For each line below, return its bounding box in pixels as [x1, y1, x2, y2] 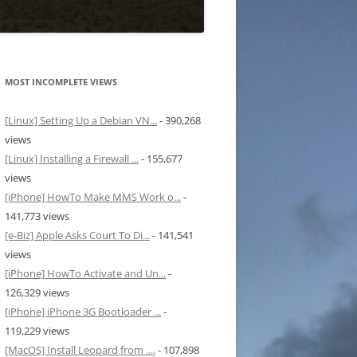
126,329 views [5, 285, 69, 300]
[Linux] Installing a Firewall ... [5, 151, 139, 167]
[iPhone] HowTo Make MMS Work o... [5, 190, 181, 205]
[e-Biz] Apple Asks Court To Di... [5, 228, 150, 243]
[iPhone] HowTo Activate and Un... [5, 266, 166, 281]
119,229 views [5, 324, 69, 339]
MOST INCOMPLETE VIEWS [5, 76, 117, 88]
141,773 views [5, 209, 69, 224]
